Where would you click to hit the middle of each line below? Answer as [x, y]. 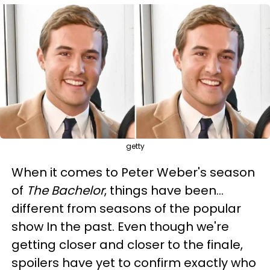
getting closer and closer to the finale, [127, 245]
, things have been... [164, 191]
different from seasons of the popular [126, 209]
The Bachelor [65, 191]
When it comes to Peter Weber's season [133, 173]
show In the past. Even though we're [120, 227]
